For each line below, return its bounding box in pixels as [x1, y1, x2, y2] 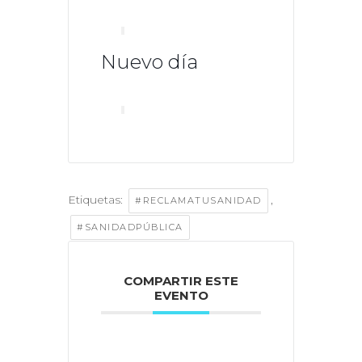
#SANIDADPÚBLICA [77, 221, 183, 234]
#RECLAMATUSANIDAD [135, 195, 262, 207]
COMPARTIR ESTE [124, 273, 238, 289]
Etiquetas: [68, 192, 126, 208]
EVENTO [154, 288, 208, 304]
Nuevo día [101, 50, 198, 74]
